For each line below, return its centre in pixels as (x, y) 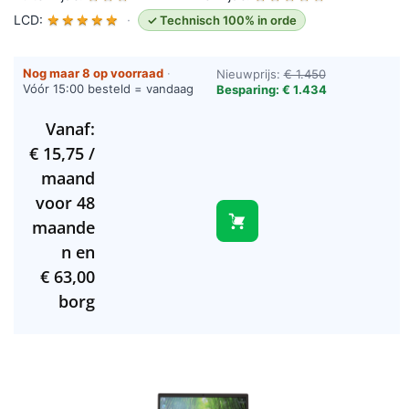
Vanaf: (70, 129)
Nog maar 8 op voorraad (93, 73)
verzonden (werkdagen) (92, 105)
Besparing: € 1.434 (271, 90)
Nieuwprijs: (250, 74)
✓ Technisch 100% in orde (222, 21)
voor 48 (65, 203)
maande (63, 228)
